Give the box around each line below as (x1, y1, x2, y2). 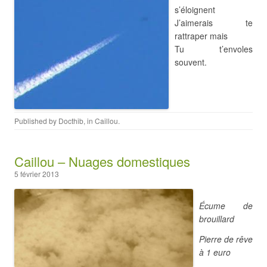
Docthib (58, 116, 83, 126)
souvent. (175, 56, 207, 68)
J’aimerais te (175, 17, 253, 29)
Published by (14, 116, 58, 126)
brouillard (199, 213, 234, 225)
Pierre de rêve (199, 233, 253, 245)
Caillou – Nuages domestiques (14, 152, 190, 170)
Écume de (199, 200, 253, 212)
